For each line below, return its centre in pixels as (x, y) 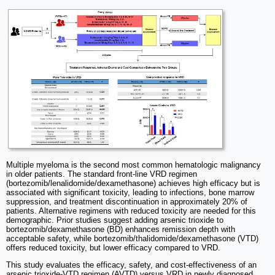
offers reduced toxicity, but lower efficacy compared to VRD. (113, 248)
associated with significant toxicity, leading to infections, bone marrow (130, 193)
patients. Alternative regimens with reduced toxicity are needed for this (131, 211)
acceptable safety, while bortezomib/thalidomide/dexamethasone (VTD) (132, 239)
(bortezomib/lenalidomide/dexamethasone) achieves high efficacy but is (133, 184)
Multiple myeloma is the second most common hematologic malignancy (134, 165)
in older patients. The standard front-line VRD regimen (102, 174)
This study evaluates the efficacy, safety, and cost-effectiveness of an (131, 265)
